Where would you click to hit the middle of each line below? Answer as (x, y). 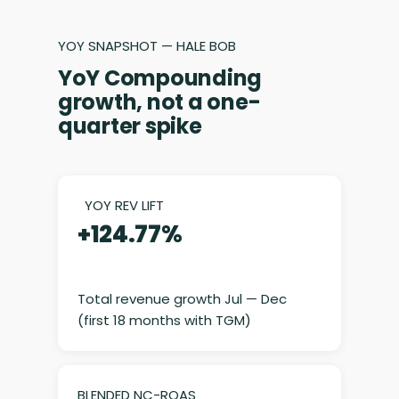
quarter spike (130, 126)
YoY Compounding (160, 78)
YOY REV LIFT (124, 206)
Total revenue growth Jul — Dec (182, 299)
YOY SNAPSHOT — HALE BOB (147, 46)
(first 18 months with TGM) (164, 321)
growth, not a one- (159, 102)
